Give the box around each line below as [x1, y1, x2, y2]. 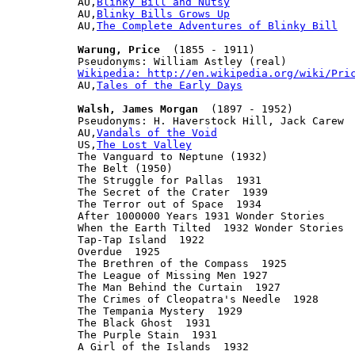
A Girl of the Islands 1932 [78, 340, 249, 353]
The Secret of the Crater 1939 [78, 185, 268, 198]
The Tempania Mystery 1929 [78, 304, 242, 317]
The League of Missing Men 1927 [78, 269, 268, 281]
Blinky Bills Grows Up [97, 7, 230, 20]
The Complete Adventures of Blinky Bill [97, 19, 338, 32]
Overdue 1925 [78, 245, 160, 258]
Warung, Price [78, 43, 160, 55]
